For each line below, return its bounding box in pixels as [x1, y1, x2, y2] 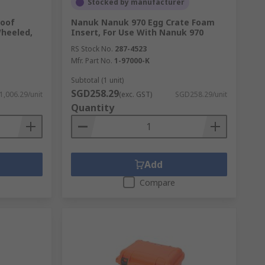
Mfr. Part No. [70, 56, 112, 66]
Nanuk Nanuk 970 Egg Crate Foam [70, 17, 215, 28]
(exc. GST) [118, 89, 152, 99]
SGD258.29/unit [174, 89, 227, 99]
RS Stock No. [70, 44, 113, 54]
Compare [139, 177, 175, 188]
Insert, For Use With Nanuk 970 [70, 27, 203, 38]
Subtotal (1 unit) [70, 75, 124, 85]
